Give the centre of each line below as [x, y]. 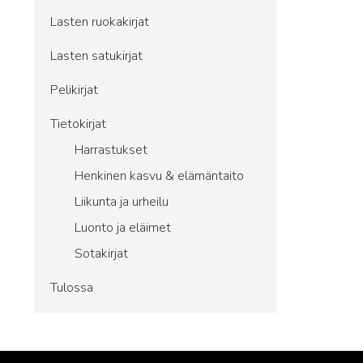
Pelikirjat [74, 90]
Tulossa [72, 288]
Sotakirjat [101, 254]
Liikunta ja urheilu [122, 202]
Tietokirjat [78, 124]
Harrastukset [111, 150]
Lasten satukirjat [96, 56]
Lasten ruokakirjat [100, 22]
